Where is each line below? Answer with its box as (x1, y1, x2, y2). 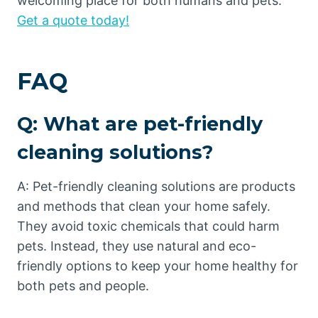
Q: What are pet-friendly (17, 112, 263, 136)
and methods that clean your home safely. (17, 198, 270, 214)
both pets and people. (17, 278, 149, 293)
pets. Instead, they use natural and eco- (17, 238, 256, 253)
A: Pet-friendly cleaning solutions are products (17, 178, 295, 194)
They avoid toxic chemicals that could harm (17, 218, 280, 234)
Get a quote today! (17, 13, 129, 28)
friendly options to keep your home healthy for (17, 258, 298, 273)
